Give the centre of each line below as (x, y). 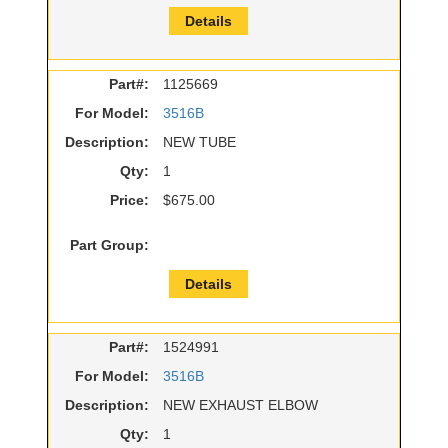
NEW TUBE (199, 142)
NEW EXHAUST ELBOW (240, 405)
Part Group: (109, 245)
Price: (129, 200)
